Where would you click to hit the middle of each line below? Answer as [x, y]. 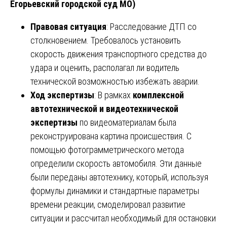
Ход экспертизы [62, 95]
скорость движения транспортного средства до [119, 54]
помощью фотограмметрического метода [107, 149]
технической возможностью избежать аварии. [115, 81]
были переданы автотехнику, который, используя [119, 177]
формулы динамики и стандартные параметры [115, 191]
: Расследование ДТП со [152, 26]
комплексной [158, 95]
